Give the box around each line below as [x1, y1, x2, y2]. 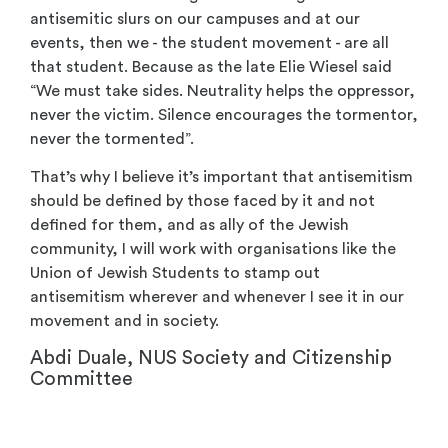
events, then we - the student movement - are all [30, 35, 389, 52]
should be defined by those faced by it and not [30, 193, 375, 210]
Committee [30, 368, 138, 389]
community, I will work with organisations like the [30, 241, 396, 258]
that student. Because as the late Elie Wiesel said [30, 59, 392, 76]
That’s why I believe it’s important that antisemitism [30, 169, 413, 186]
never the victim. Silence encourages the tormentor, [30, 107, 418, 124]
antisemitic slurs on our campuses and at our [30, 11, 360, 28]
